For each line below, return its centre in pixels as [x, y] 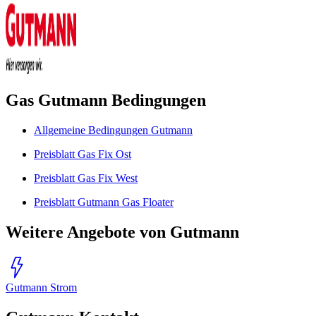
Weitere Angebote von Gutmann [122, 232]
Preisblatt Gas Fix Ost [83, 154]
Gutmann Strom [41, 287]
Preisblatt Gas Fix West [86, 178]
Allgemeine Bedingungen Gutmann [113, 130]
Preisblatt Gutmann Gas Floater [104, 202]
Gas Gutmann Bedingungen [106, 100]
